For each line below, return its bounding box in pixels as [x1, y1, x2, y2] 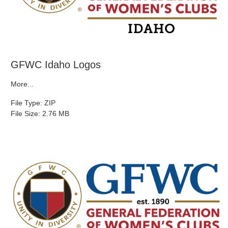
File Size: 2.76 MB [11, 109, 69, 118]
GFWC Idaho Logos [11, 59, 101, 70]
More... [11, 79, 34, 88]
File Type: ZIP [11, 98, 55, 107]
